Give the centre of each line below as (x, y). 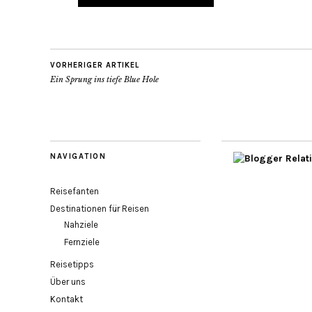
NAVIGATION (78, 156)
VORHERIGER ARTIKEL (95, 65)
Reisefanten (75, 191)
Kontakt (67, 299)
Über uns (68, 282)
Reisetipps (72, 264)
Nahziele (81, 225)
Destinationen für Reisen (100, 209)
